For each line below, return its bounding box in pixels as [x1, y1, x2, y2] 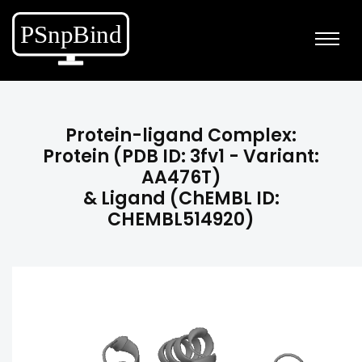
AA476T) [141, 165, 221, 190]
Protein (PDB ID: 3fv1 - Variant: [43, 144, 319, 169]
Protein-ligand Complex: [65, 123, 297, 148]
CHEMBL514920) [107, 207, 255, 232]
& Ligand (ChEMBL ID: [82, 186, 280, 211]
